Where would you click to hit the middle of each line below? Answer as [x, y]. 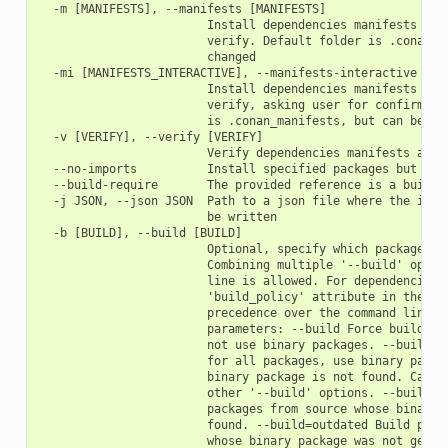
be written [157, 216]
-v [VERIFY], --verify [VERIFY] [150, 136]
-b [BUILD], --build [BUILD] [140, 232]
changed [147, 56]
